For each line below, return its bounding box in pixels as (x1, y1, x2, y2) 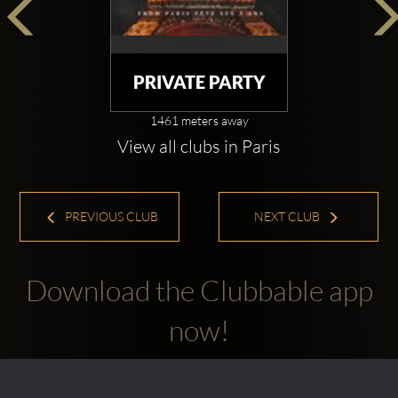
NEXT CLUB (253, 208, 322, 224)
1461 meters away (149, 112, 249, 128)
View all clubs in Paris (117, 134, 281, 157)
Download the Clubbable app (25, 273, 373, 308)
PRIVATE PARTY (132, 71, 266, 93)
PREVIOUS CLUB (61, 208, 158, 224)
